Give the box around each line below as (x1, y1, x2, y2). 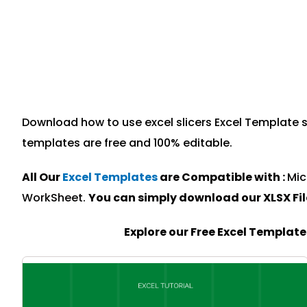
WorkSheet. (22, 190, 88, 206)
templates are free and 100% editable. (22, 135, 232, 151)
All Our (22, 169, 62, 185)
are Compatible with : (158, 169, 287, 185)
